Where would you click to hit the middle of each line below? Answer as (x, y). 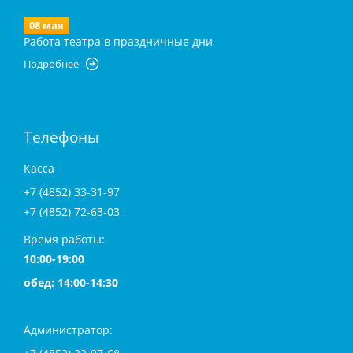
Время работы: (64, 240)
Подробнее (51, 64)
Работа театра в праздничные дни (118, 42)
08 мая (46, 26)
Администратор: (68, 330)
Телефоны (61, 137)
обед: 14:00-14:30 (71, 283)
